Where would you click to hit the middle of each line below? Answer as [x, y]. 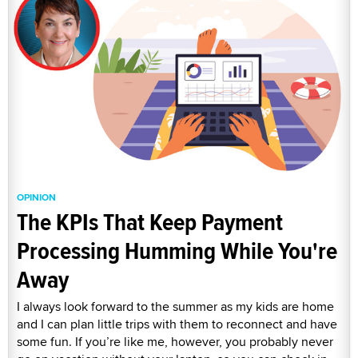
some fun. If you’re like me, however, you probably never [175, 342]
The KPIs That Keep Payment [150, 222]
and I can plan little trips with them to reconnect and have [177, 324]
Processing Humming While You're [177, 251]
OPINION [36, 198]
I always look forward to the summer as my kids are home [175, 307]
